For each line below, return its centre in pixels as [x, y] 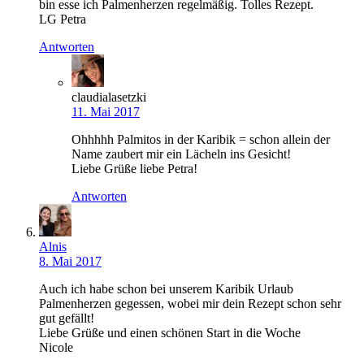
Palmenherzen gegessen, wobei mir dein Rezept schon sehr [190, 303]
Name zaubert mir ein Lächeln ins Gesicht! [181, 154]
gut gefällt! [67, 318]
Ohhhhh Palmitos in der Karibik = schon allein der [201, 139]
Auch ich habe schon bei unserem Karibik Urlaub [166, 288]
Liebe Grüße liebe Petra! [134, 168]
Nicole [56, 347]
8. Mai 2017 [70, 261]
